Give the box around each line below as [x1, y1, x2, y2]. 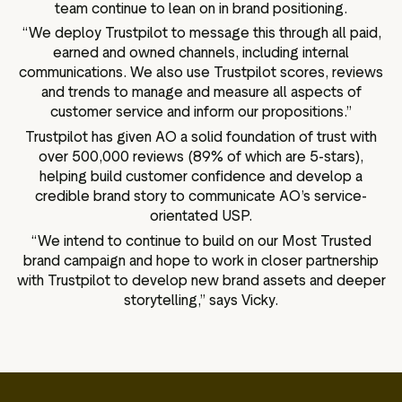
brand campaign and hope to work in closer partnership [23, 251, 379, 269]
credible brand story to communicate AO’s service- [35, 188, 367, 205]
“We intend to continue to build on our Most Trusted [31, 232, 371, 249]
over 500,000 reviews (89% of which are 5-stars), [39, 148, 363, 166]
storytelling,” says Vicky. [124, 291, 278, 309]
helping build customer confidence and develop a [39, 168, 363, 186]
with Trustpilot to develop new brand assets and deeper [16, 271, 386, 289]
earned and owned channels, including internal [53, 44, 349, 62]
